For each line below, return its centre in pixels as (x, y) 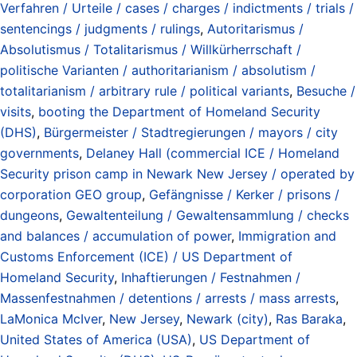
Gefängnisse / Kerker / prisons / (244, 194)
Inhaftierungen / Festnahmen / (211, 277)
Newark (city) (228, 318)
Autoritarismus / (255, 28)
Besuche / (326, 90)
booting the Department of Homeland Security (179, 111)
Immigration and (287, 235)
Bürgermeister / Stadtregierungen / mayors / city (191, 132)
